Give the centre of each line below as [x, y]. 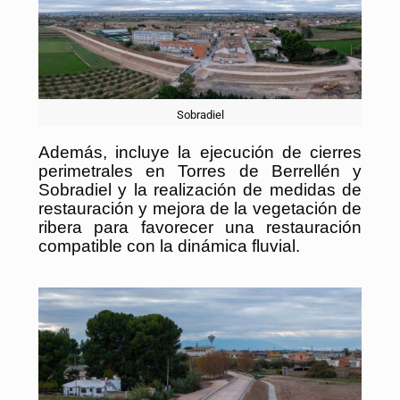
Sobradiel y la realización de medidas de [200, 189]
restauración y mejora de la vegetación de [200, 208]
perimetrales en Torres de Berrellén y [200, 171]
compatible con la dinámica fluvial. [169, 246]
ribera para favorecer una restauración [200, 227]
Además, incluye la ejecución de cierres [200, 152]
